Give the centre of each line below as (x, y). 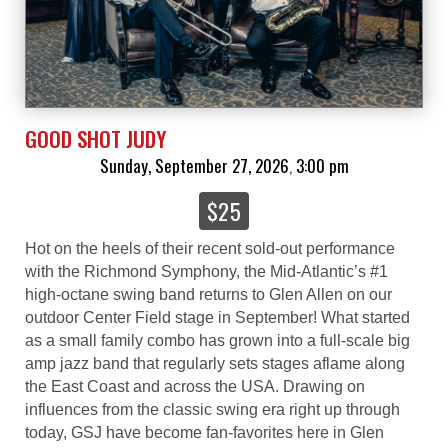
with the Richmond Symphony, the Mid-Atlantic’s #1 (206, 272)
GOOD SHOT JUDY (95, 139)
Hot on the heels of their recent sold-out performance (210, 249)
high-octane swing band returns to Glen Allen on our (208, 295)
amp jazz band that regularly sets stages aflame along (215, 364)
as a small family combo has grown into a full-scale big (217, 341)
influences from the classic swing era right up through (212, 410)
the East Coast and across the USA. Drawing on (195, 387)
